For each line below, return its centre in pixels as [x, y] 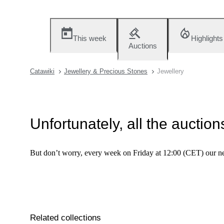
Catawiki [42, 71]
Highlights [207, 38]
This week [90, 38]
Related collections [65, 218]
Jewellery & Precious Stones [106, 71]
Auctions [143, 46]
